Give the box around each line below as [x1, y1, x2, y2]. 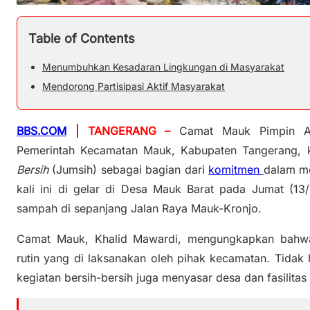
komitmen [208, 162, 264, 176]
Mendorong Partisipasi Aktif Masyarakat [42, 80, 225, 93]
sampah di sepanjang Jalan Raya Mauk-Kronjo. [17, 201, 262, 215]
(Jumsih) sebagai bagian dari [48, 162, 209, 176]
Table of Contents [28, 31, 135, 46]
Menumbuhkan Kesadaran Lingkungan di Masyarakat [42, 61, 284, 73]
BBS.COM [17, 123, 66, 138]
